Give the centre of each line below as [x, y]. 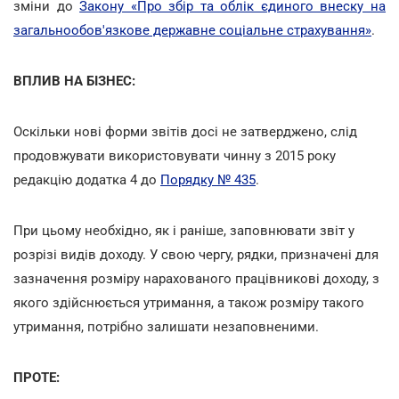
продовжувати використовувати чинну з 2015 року [175, 155]
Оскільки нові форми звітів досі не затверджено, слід [185, 131]
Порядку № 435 [208, 179]
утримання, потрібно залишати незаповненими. [166, 326]
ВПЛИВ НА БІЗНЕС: [74, 81]
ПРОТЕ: [37, 377]
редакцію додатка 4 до [87, 179]
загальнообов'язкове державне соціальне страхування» [192, 30]
